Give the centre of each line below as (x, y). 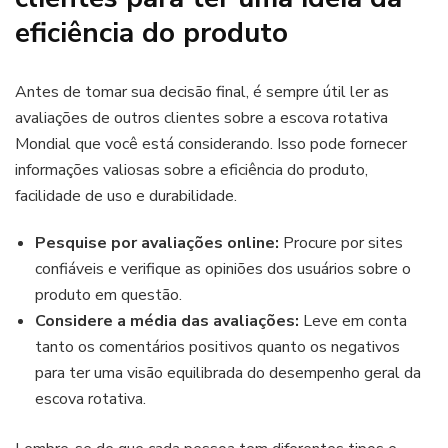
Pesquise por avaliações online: (157, 243)
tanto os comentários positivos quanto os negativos (217, 347)
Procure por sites (341, 243)
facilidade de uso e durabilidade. (126, 196)
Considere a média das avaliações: (167, 321)
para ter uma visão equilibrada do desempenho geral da (228, 373)
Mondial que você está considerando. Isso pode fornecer (211, 144)
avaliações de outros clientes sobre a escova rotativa (201, 118)
